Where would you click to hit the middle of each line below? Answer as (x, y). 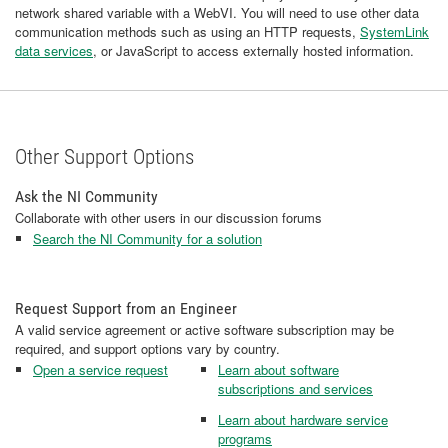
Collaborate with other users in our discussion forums (168, 217)
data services (54, 50)
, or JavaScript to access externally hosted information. (255, 50)
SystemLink (394, 31)
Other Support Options (104, 157)
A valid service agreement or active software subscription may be (204, 329)
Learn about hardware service (303, 419)
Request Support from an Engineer (126, 308)
